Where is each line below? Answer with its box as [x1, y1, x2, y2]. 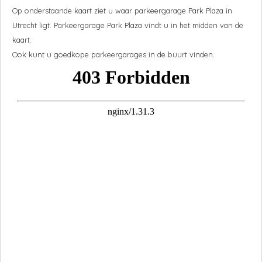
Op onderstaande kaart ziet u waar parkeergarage [12, 6, 188, 16]
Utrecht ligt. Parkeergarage [12, 20, 107, 30]
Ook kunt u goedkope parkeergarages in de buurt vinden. [12, 50, 215, 60]
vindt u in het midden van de [142, 20, 243, 30]
